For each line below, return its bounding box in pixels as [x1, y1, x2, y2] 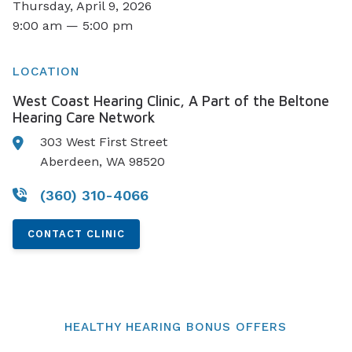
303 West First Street [40, 134, 167, 150]
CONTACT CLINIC [27, 228, 126, 240]
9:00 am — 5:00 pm [13, 17, 133, 33]
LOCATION [13, 64, 79, 79]
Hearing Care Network [13, 108, 156, 126]
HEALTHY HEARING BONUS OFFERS [64, 319, 288, 334]
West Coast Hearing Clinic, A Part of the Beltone [13, 92, 329, 110]
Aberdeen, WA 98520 [40, 154, 165, 170]
